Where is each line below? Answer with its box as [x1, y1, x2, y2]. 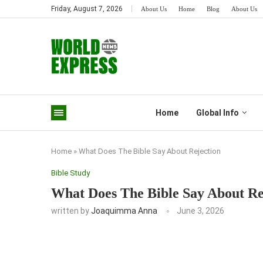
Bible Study [51, 168, 90, 177]
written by [51, 206, 91, 215]
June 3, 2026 [177, 206, 224, 215]
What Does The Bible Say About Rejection [79, 147, 221, 156]
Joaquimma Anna [91, 206, 157, 215]
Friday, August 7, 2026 [51, 5, 123, 13]
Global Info [195, 108, 239, 117]
